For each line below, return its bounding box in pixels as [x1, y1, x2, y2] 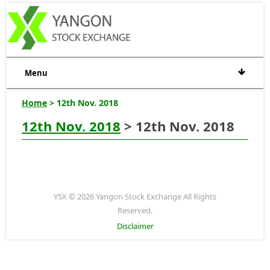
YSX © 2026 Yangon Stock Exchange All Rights [54, 190, 216, 202]
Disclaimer [116, 220, 154, 231]
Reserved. [118, 204, 152, 216]
